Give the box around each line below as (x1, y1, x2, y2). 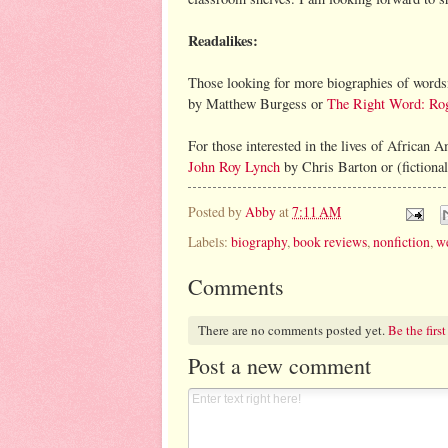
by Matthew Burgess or (188, 93, 327, 113)
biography (231, 231, 287, 251)
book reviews (293, 231, 367, 251)
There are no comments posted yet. (197, 321, 388, 340)
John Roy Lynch (188, 156, 280, 176)
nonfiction (373, 231, 430, 251)
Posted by (188, 202, 245, 222)
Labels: (188, 231, 231, 251)
